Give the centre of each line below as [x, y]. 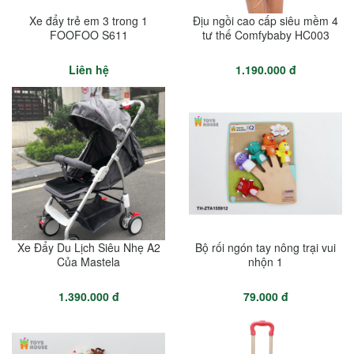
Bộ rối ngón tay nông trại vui [265, 247]
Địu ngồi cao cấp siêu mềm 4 [265, 20]
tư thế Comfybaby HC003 [265, 34]
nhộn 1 [265, 261]
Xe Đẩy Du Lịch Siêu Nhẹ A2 [88, 247]
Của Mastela [88, 261]
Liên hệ [88, 69]
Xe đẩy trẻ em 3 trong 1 [88, 20]
